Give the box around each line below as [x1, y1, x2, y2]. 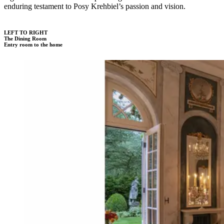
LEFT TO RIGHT [4, 29, 47, 35]
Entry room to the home [4, 41, 62, 47]
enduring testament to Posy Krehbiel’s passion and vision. [4, 1, 185, 10]
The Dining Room [4, 35, 46, 41]
